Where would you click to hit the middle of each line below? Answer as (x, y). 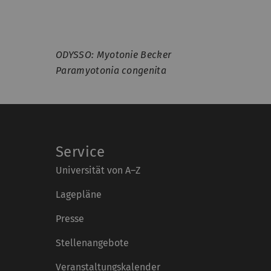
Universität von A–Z (98, 171)
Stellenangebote (92, 243)
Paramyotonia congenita (111, 71)
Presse (70, 219)
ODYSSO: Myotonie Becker (114, 55)
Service (80, 152)
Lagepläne (79, 195)
